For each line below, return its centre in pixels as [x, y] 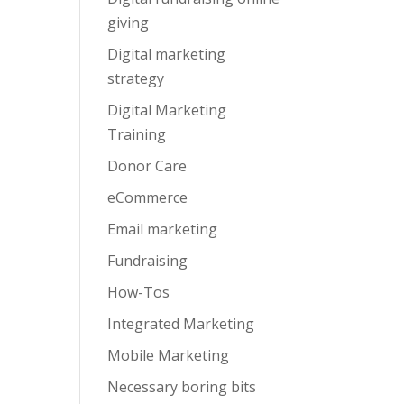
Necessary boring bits [182, 387]
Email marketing [163, 229]
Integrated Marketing [181, 324]
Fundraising [148, 261]
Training [137, 134]
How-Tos [139, 292]
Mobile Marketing [169, 355]
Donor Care [147, 166]
